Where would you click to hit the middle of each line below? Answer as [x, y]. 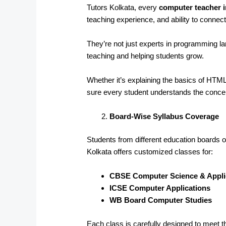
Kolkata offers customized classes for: [150, 152]
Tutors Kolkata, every [123, 7]
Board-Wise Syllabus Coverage [164, 116]
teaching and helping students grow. [146, 55]
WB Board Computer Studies [161, 200]
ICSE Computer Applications [160, 188]
